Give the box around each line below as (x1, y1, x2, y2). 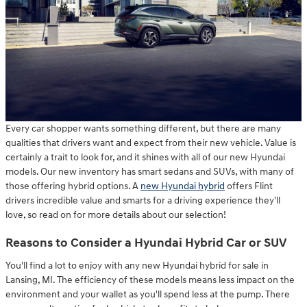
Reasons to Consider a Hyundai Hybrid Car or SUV (5, 236, 286, 251)
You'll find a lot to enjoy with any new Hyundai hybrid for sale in (5, 259, 269, 271)
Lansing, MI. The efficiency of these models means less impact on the (5, 273, 295, 286)
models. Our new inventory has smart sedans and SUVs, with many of (5, 166, 294, 178)
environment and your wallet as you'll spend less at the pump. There (5, 288, 290, 300)
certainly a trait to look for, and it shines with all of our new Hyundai (5, 151, 285, 164)
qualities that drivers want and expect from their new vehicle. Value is (5, 137, 296, 149)
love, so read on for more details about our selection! (5, 209, 226, 221)
